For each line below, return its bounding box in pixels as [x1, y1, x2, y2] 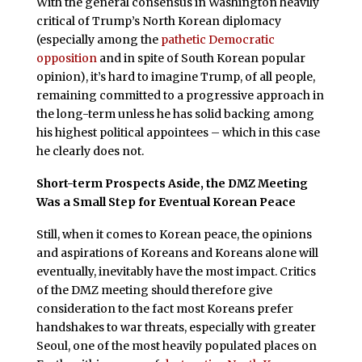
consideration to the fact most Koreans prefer [36, 301, 293, 316]
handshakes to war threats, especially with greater [36, 319, 316, 335]
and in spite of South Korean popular [96, 51, 305, 66]
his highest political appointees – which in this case [36, 125, 320, 141]
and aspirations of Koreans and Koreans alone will [36, 245, 318, 260]
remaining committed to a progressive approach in [36, 88, 324, 103]
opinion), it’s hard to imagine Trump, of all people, [36, 69, 315, 85]
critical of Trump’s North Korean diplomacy [36, 14, 281, 29]
